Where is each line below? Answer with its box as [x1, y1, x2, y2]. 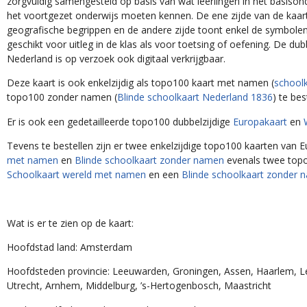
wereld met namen [7, 167, 88, 181]
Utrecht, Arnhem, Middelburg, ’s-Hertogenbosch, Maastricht [7, 279, 265, 293]
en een [88, 167, 123, 181]
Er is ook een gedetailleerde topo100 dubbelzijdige [7, 114, 229, 128]
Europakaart [229, 114, 282, 128]
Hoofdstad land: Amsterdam [7, 241, 127, 254]
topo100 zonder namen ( [7, 90, 114, 104]
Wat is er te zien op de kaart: [7, 216, 131, 230]
